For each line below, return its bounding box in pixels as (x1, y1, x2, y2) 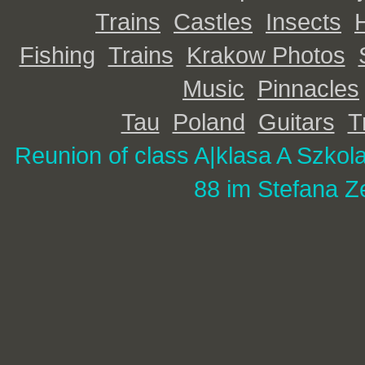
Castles (174, 8, 253, 35)
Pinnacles (257, 75, 359, 102)
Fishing (19, 42, 95, 68)
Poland (172, 108, 245, 135)
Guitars (257, 108, 335, 135)
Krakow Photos (186, 42, 345, 68)
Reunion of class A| (14, 142, 216, 169)
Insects (266, 8, 341, 35)
